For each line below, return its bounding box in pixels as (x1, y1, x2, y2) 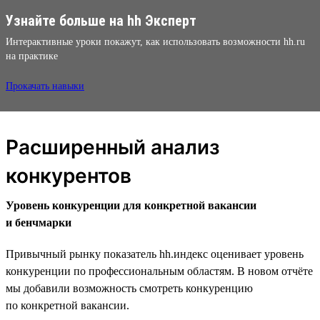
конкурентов (6, 163, 131, 188)
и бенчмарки (6, 216, 71, 229)
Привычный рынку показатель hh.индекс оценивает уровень (6, 247, 304, 260)
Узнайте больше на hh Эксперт (6, 11, 196, 29)
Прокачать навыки (6, 80, 84, 91)
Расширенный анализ (6, 134, 219, 159)
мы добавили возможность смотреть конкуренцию (6, 281, 253, 294)
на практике (6, 50, 58, 61)
